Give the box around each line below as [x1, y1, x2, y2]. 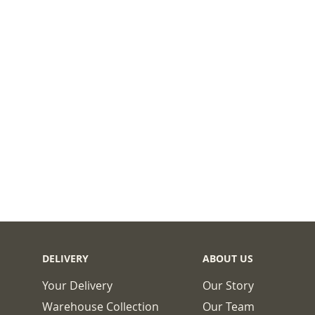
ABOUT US [202, 252, 253, 265]
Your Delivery [42, 278, 112, 293]
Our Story [202, 278, 254, 293]
